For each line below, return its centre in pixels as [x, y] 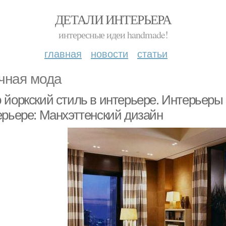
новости [109, 53]
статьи [152, 53]
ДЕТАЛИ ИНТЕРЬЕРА [113, 19]
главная [63, 53]
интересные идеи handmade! [113, 35]
